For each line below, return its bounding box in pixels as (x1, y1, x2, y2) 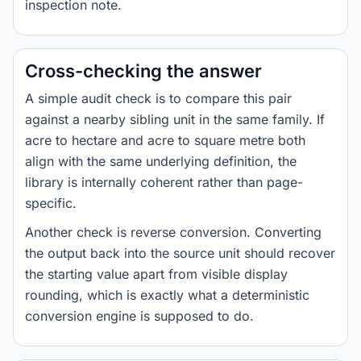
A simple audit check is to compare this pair (25, 90, 292, 106)
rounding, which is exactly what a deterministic (25, 287, 309, 303)
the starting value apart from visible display (25, 266, 288, 282)
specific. (25, 195, 77, 211)
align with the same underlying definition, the (25, 153, 297, 169)
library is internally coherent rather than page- (25, 174, 303, 190)
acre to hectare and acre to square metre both (25, 132, 305, 148)
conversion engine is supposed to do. (25, 308, 254, 324)
